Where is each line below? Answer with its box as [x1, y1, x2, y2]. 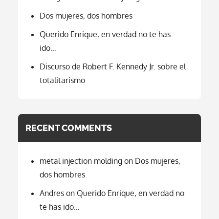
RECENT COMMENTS [25, 122, 112, 133]
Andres [40, 188, 65, 198]
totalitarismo [40, 75, 86, 85]
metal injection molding [40, 155, 123, 166]
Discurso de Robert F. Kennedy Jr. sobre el [40, 61, 186, 71]
